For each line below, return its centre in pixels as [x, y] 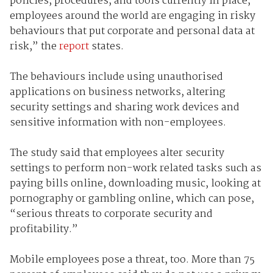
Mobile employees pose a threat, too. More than [126, 260]
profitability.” [44, 230]
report [74, 47]
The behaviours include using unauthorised [116, 77]
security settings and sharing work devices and [124, 108]
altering [206, 93]
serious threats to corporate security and [114, 214]
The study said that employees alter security [117, 154]
